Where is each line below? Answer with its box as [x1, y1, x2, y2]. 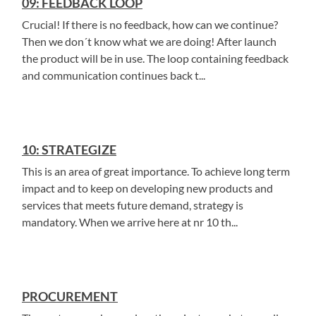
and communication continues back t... [22, 68, 205, 82]
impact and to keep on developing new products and [22, 181, 273, 195]
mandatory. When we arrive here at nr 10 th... [22, 215, 238, 229]
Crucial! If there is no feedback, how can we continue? [22, 18, 278, 31]
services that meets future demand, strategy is [22, 198, 243, 212]
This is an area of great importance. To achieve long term [22, 164, 290, 178]
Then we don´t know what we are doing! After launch [22, 35, 276, 48]
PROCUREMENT [22, 288, 118, 304]
